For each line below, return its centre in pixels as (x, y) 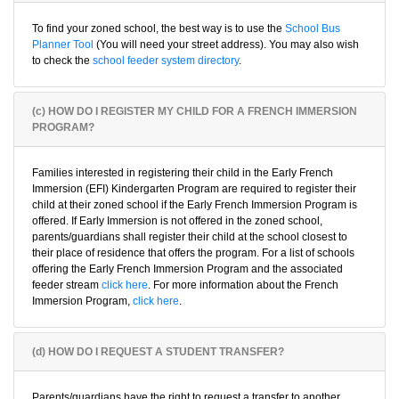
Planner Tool (63, 45)
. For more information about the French (243, 285)
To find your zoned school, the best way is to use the (159, 28)
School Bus (313, 28)
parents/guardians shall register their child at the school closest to (190, 237)
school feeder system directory (166, 61)
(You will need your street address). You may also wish (226, 45)
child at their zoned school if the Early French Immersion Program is (195, 205)
